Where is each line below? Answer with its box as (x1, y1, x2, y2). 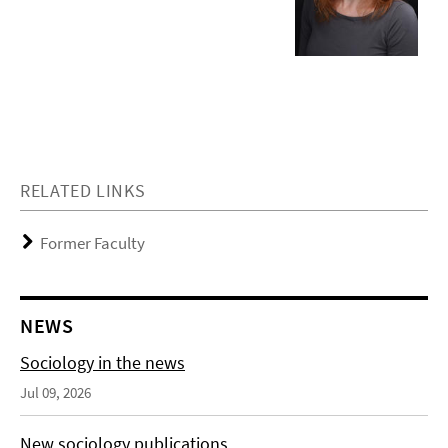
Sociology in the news (20, 350, 185, 374)
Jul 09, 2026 (20, 382, 91, 402)
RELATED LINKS (20, 178, 146, 202)
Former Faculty (40, 231, 145, 254)
